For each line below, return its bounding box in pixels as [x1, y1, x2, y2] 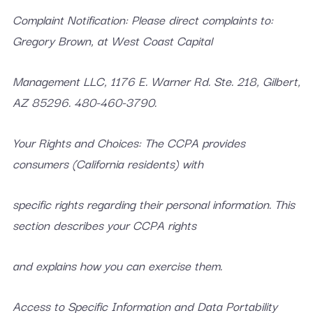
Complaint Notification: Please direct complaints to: [12, 10, 273, 29]
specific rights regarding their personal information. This [12, 194, 295, 213]
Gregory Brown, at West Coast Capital [12, 31, 212, 50]
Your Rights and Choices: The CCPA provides [12, 133, 245, 152]
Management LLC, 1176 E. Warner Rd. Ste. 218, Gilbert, [12, 71, 300, 90]
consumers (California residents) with [12, 154, 203, 173]
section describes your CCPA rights [12, 215, 196, 234]
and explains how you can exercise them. [12, 256, 222, 275]
